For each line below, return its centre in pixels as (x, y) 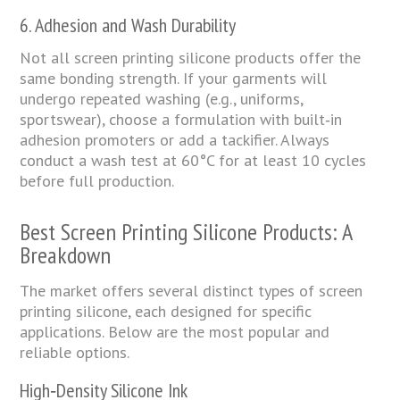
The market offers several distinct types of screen (192, 290)
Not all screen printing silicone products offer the (191, 57)
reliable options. (75, 352)
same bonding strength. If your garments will (174, 78)
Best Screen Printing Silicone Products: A (186, 231)
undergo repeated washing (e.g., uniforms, (162, 98)
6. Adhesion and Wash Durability (128, 25)
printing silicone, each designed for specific (166, 311)
